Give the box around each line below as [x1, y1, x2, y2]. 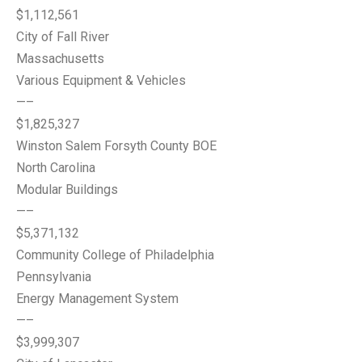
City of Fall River [16, 29, 109, 44]
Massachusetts [16, 51, 104, 66]
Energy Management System [16, 291, 179, 306]
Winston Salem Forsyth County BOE [16, 138, 217, 154]
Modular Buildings [16, 182, 118, 197]
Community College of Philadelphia [16, 247, 214, 263]
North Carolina [16, 160, 95, 175]
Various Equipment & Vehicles [16, 73, 186, 88]
